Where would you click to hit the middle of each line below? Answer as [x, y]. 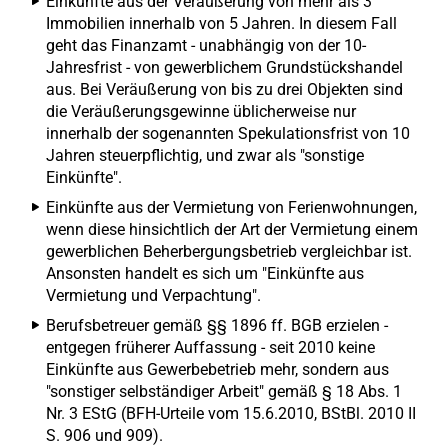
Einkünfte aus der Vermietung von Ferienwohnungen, [231, 207]
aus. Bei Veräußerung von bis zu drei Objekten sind [224, 89]
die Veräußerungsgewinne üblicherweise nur [201, 111]
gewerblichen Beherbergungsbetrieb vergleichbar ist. [229, 251]
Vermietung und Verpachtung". [153, 295]
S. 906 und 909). [104, 435]
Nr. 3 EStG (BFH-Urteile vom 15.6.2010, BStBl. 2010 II [231, 413]
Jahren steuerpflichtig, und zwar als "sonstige [205, 155]
